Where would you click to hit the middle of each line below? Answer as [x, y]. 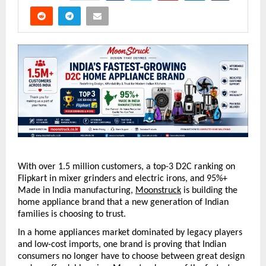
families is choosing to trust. [72, 214]
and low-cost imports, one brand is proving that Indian [122, 244]
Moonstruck [158, 190]
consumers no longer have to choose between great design [131, 256]
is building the [209, 190]
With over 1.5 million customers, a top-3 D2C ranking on [126, 167]
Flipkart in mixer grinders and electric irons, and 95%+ [123, 178]
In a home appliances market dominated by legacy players [130, 232]
